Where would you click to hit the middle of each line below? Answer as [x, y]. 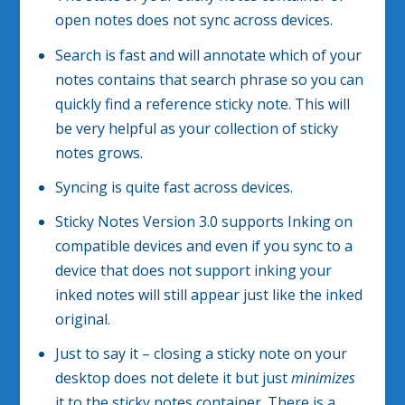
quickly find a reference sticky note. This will [202, 104]
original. [82, 319]
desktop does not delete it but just [173, 378]
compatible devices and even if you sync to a [203, 245]
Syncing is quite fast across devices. [174, 187]
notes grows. [99, 152]
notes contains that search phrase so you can [209, 79]
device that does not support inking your [193, 270]
